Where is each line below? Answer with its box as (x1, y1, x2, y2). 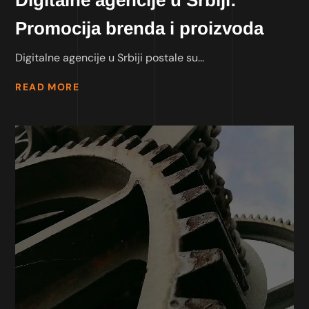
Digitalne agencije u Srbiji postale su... (15, 50, 205, 65)
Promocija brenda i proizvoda (15, 17, 264, 39)
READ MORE (15, 81, 80, 94)
